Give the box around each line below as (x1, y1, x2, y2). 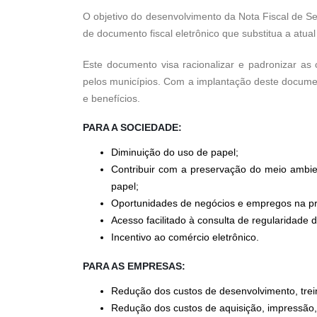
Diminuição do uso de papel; (111, 146, 238, 158)
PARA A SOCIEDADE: (83, 122, 182, 133)
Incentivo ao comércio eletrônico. (111, 231, 259, 243)
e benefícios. (83, 93, 140, 104)
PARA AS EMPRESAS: (83, 260, 185, 272)
